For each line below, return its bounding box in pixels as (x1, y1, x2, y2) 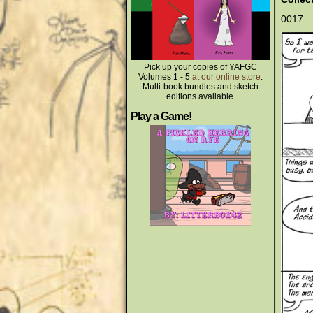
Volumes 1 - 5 (138, 72, 192, 82)
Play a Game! (131, 110, 191, 122)
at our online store (192, 72, 261, 82)
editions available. (166, 92, 235, 101)
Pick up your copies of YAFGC (144, 62, 257, 72)
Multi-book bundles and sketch (143, 82, 259, 92)
